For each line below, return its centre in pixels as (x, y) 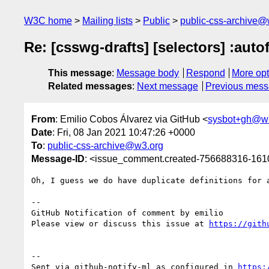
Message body (148, 73)
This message (80, 73)
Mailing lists (107, 21)
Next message (168, 86)
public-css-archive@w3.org (105, 145)
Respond (205, 73)
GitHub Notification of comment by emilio (127, 213)
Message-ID (58, 159)
